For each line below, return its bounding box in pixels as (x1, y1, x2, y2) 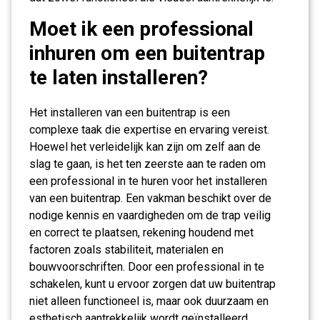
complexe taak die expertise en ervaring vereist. (29, 123, 269, 136)
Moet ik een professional (29, 17, 254, 41)
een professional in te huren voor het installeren (29, 174, 267, 188)
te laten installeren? (29, 66, 208, 89)
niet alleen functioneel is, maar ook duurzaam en (29, 294, 269, 308)
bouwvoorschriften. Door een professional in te (29, 260, 264, 274)
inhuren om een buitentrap (29, 41, 265, 65)
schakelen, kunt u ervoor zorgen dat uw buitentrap (29, 277, 276, 291)
